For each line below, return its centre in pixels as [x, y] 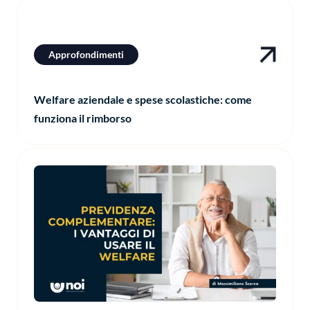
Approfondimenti [86, 54]
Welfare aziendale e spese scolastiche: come [143, 99]
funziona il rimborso [83, 118]
